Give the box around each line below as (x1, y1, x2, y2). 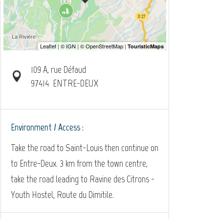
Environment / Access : (11, 121, 84, 133)
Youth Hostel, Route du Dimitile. (11, 189, 114, 200)
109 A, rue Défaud (30, 64, 86, 75)
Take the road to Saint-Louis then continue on (11, 142, 158, 153)
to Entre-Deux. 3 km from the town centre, (11, 157, 148, 169)
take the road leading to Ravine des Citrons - (11, 173, 154, 185)
